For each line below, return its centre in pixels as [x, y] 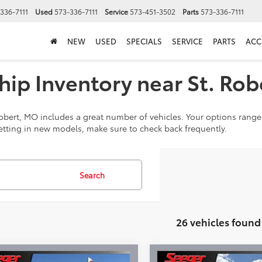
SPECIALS [144, 41]
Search [92, 175]
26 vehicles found [218, 222]
